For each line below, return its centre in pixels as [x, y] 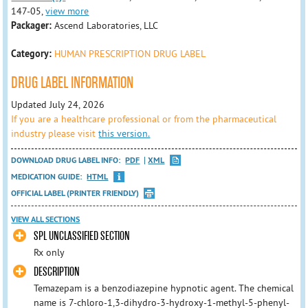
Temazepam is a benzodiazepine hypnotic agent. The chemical [163, 288]
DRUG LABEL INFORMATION [73, 83]
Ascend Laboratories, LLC [107, 25]
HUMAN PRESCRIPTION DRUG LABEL [130, 54]
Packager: [33, 25]
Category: [32, 54]
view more [67, 11]
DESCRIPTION [56, 272]
